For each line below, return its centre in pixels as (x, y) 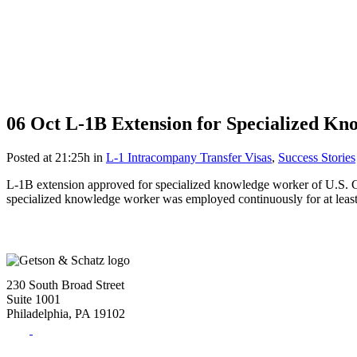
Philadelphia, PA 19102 (66, 313)
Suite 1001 (33, 299)
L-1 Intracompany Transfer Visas (189, 157)
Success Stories (317, 157)
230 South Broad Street (65, 284)
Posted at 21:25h (48, 157)
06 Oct (33, 123)
